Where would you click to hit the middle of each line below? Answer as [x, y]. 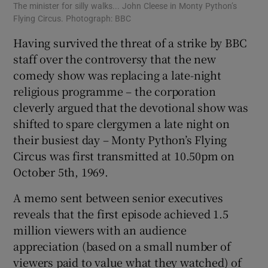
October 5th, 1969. [61, 172]
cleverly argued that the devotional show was [131, 107]
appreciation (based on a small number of [122, 246]
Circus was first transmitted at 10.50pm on [124, 156]
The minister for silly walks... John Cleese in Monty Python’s [125, 6]
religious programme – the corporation [115, 91]
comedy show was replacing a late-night [117, 75]
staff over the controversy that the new [115, 59]
